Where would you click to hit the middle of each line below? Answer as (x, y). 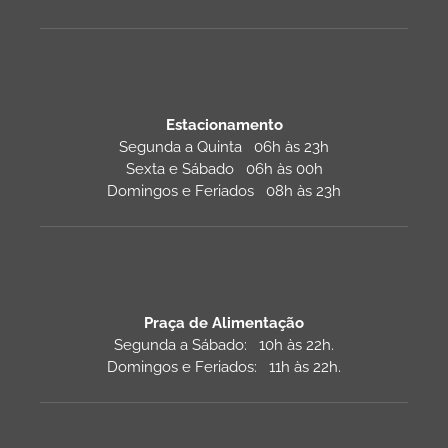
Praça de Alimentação (224, 322)
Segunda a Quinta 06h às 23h (224, 146)
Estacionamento (224, 124)
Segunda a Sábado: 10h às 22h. (224, 344)
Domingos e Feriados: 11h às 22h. (224, 366)
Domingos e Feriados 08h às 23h (224, 190)
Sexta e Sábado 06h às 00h (224, 168)
